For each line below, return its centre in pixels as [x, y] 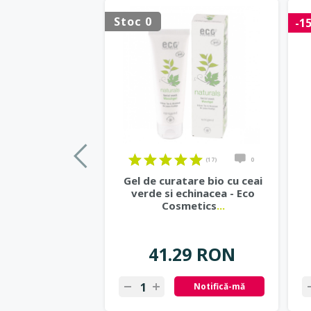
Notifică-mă [219, 286]
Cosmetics [189, 205]
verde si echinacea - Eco [193, 193]
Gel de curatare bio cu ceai [193, 180]
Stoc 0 [133, 22]
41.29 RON [192, 254]
